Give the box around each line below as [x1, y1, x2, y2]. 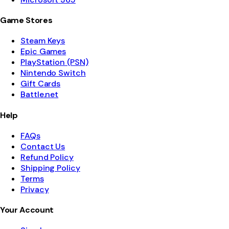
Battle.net [20, 89, 59, 100]
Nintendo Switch [20, 67, 86, 79]
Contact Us [20, 141, 65, 152]
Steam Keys [20, 35, 65, 47]
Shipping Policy [20, 162, 80, 173]
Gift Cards [20, 78, 61, 89]
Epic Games [20, 46, 66, 57]
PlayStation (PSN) [20, 57, 88, 68]
